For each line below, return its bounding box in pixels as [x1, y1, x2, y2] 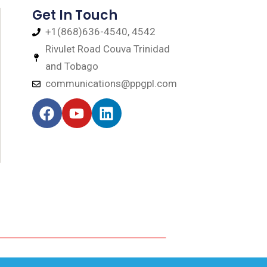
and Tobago [45, 60, 99, 73]
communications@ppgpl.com [45, 77, 178, 90]
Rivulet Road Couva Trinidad [45, 43, 170, 55]
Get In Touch [32, 6, 117, 25]
